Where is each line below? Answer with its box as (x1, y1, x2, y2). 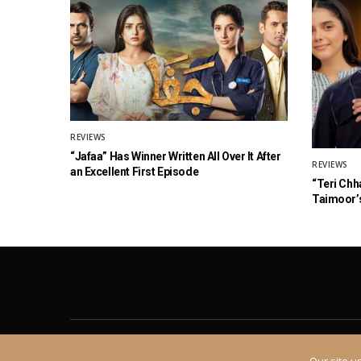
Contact (121, 339, 156, 354)
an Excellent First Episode (70, 164, 199, 178)
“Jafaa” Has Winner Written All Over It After (70, 149, 281, 163)
